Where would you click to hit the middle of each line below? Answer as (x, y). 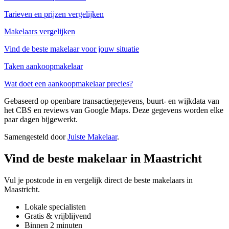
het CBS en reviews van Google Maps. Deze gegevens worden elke (114, 110)
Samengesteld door (36, 136)
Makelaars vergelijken (40, 31)
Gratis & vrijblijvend (58, 216)
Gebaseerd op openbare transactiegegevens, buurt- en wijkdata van (112, 101)
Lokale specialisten (55, 207)
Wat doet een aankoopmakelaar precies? (68, 83)
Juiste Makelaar (92, 136)
